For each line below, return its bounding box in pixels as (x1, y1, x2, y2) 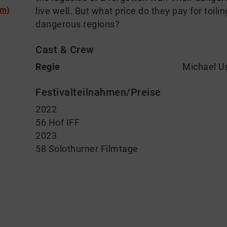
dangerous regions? (35, 19, 120, 29)
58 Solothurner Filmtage (35, 143, 138, 154)
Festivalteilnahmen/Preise (35, 86, 161, 98)
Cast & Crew (35, 44, 94, 56)
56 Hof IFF (35, 117, 80, 128)
